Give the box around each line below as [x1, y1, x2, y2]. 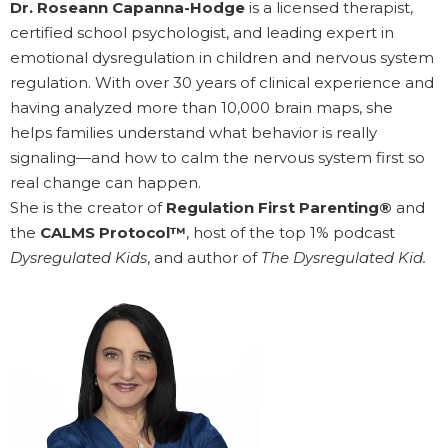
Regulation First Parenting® [166, 198, 392, 218]
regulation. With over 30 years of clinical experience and [10, 73, 434, 93]
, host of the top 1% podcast [186, 223, 395, 243]
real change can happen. [10, 173, 201, 193]
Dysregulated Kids [10, 248, 147, 268]
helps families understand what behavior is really [10, 123, 377, 143]
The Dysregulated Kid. [261, 248, 426, 268]
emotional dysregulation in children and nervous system [10, 48, 434, 68]
